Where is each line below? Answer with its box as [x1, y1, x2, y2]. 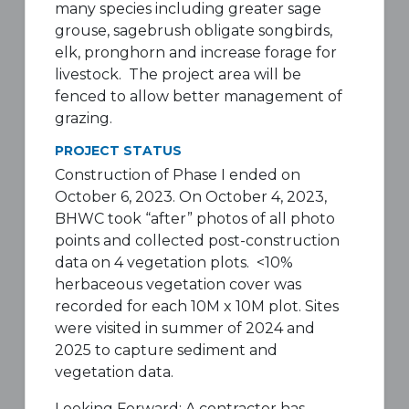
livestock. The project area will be [54, 66, 301, 83]
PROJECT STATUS [54, 142, 182, 159]
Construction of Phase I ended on [54, 166, 300, 184]
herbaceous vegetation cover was [54, 276, 301, 293]
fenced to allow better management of [54, 88, 342, 105]
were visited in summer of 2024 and [54, 320, 315, 337]
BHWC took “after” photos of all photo [54, 210, 335, 227]
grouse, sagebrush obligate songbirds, [54, 22, 332, 39]
